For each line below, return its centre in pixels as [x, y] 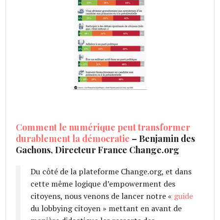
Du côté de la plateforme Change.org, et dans [111, 171]
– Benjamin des [163, 138]
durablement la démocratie [73, 138]
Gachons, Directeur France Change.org [98, 150]
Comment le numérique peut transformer [103, 127]
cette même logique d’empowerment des [103, 183]
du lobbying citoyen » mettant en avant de [106, 208]
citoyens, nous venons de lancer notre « [102, 196]
